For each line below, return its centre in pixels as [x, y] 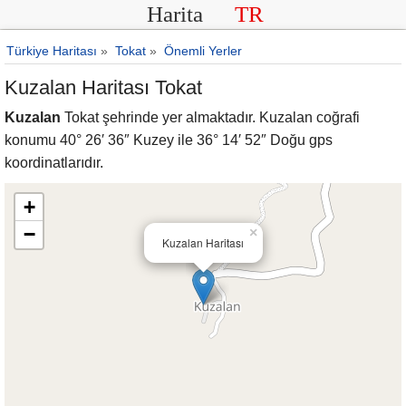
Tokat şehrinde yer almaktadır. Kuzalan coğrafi [210, 117]
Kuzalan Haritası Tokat [103, 87]
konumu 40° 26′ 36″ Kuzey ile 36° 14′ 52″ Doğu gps [169, 140]
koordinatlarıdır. [54, 163]
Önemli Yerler [203, 51]
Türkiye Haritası [52, 51]
